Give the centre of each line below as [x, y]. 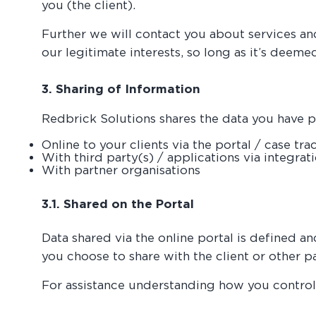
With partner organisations [121, 170]
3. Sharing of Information [121, 89]
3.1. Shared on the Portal [118, 203]
